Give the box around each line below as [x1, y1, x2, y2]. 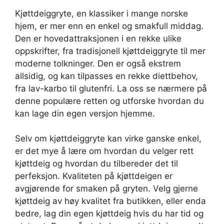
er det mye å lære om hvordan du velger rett [15, 146, 193, 156]
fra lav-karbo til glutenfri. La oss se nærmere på [15, 83, 207, 93]
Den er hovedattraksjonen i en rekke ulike [15, 33, 181, 43]
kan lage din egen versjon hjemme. [15, 108, 155, 118]
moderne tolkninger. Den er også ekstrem [15, 58, 181, 68]
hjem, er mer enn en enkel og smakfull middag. [15, 20, 203, 31]
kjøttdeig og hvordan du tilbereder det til [15, 158, 178, 169]
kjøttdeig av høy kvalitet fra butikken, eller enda [15, 196, 206, 206]
